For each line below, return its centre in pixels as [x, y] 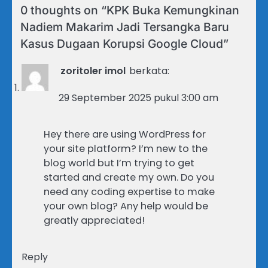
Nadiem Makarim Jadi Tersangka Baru [125, 27]
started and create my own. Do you [129, 178]
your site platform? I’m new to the [126, 149]
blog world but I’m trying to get [119, 163]
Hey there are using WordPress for [125, 135]
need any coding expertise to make [129, 192]
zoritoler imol [93, 71]
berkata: [149, 71]
